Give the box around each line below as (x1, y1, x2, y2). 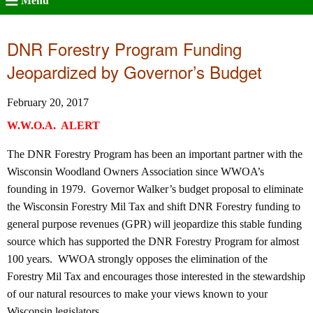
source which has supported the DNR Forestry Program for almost (7, 235, 299, 248)
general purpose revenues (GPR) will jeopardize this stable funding (7, 218, 302, 231)
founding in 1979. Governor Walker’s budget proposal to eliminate (7, 183, 303, 196)
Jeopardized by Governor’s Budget (7, 59, 262, 85)
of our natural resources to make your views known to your (7, 288, 268, 300)
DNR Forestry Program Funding (7, 36, 242, 61)
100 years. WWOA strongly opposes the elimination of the (7, 253, 268, 265)
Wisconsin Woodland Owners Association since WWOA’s (7, 166, 264, 178)
